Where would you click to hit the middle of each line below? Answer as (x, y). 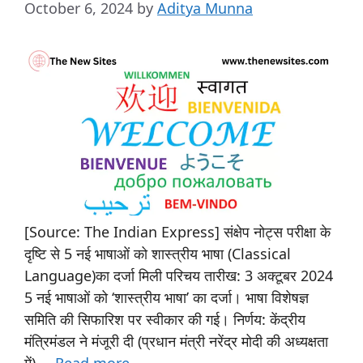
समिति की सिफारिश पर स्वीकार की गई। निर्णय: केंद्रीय (165, 319)
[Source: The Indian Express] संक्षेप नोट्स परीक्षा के (177, 231)
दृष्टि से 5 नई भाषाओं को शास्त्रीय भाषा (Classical (158, 253)
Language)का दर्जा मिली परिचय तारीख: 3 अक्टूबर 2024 (179, 275)
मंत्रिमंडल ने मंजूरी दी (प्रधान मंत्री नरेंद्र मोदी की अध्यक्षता (176, 341)
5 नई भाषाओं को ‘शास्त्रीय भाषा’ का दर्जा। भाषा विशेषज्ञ (167, 297)
